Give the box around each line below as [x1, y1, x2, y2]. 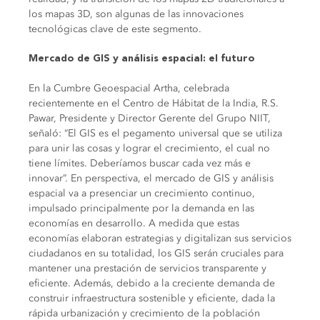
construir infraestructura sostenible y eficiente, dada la [29, 292, 275, 305]
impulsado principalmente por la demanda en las [29, 202, 254, 215]
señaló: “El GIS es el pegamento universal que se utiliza [29, 127, 282, 140]
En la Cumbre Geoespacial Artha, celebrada [29, 82, 229, 95]
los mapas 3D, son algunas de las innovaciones [29, 8, 244, 21]
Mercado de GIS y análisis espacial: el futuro [29, 54, 255, 64]
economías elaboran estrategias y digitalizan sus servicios [29, 232, 291, 245]
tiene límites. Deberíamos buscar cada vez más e [29, 157, 251, 170]
